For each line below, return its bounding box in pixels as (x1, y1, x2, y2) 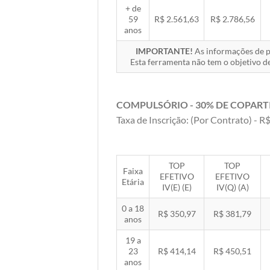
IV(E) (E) (162, 181, 192, 192)
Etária (122, 176, 144, 187)
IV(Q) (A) (216, 181, 249, 192)
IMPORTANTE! (136, 45, 193, 56)
